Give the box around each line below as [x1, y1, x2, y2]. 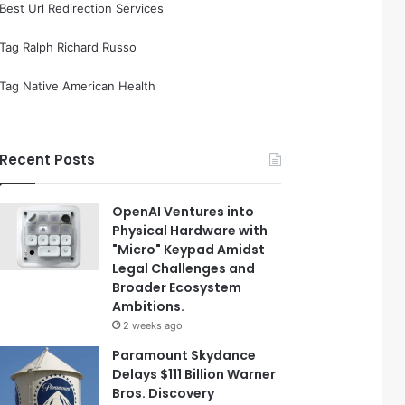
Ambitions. [112, 297, 185, 316]
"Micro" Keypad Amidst [112, 240, 266, 259]
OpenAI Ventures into [112, 202, 255, 221]
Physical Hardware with [112, 221, 268, 240]
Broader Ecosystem [112, 278, 242, 297]
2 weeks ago [123, 319, 184, 332]
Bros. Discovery [112, 384, 215, 402]
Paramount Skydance [112, 346, 257, 364]
